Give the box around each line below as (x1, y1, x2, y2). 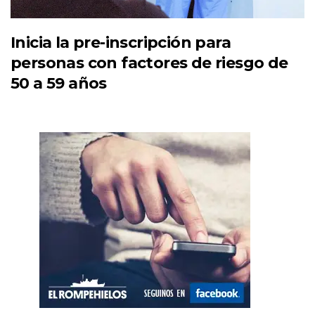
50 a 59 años (11, 73, 107, 93)
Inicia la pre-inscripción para (11, 32, 231, 52)
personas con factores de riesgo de (11, 53, 288, 72)
